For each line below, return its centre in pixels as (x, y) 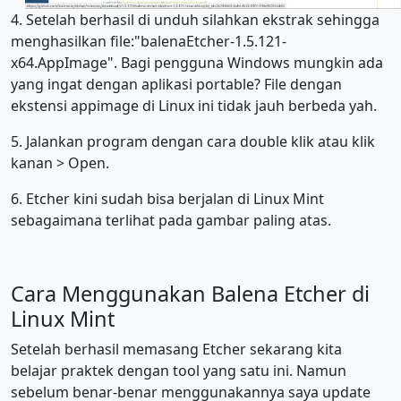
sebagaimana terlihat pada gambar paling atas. (171, 220)
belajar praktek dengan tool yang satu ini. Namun (179, 370)
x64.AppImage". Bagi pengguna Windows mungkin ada (197, 62)
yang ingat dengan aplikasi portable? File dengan (176, 84)
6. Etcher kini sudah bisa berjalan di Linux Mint (167, 198)
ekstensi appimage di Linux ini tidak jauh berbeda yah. (196, 105)
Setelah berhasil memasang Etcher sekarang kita (176, 349)
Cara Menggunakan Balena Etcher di (190, 293)
